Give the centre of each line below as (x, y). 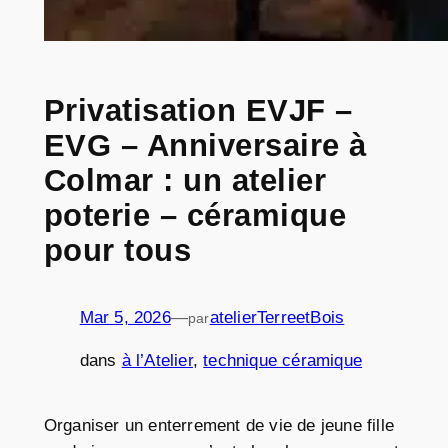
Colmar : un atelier (185, 180)
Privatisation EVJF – (198, 110)
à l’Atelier (157, 360)
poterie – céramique (195, 215)
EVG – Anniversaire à (205, 145)
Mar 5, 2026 (125, 318)
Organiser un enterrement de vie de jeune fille (219, 426)
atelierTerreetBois (277, 318)
